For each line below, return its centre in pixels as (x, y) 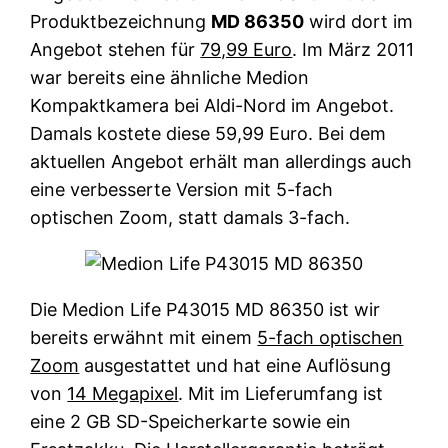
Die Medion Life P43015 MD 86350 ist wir (205, 309)
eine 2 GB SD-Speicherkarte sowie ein (191, 421)
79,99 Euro (246, 49)
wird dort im (359, 21)
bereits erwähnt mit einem (144, 337)
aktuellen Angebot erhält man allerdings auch (221, 161)
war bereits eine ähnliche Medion (170, 77)
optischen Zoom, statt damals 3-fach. (190, 217)
